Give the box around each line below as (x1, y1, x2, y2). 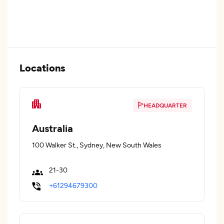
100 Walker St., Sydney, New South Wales (32, 140, 161, 149)
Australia (32, 122, 73, 134)
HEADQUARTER (143, 101, 187, 108)
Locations (19, 61, 65, 73)
